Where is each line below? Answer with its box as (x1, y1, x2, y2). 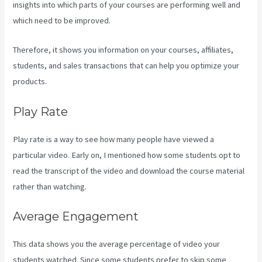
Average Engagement (13, 209, 139, 224)
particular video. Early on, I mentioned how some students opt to (13, 149, 241, 160)
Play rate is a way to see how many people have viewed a (13, 133, 215, 144)
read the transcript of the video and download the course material (13, 165, 245, 176)
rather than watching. (13, 181, 87, 192)
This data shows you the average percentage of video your (13, 239, 220, 250)
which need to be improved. (13, 15, 111, 26)
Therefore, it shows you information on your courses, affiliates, (13, 44, 234, 56)
